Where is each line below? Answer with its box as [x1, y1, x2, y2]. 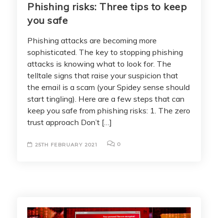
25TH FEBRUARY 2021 [35, 141, 97, 148]
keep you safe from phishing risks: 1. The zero [27, 105, 190, 115]
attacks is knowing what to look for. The [27, 58, 171, 69]
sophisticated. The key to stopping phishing [27, 47, 183, 57]
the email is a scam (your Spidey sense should [27, 82, 190, 92]
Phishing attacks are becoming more [27, 35, 157, 45]
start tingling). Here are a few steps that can [27, 93, 184, 104]
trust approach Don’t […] [27, 117, 112, 127]
